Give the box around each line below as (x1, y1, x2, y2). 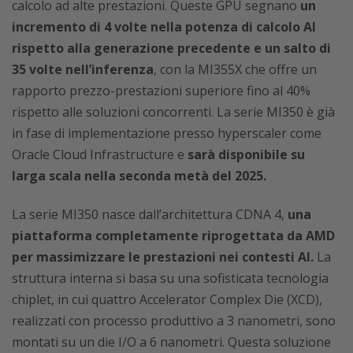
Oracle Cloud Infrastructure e (12, 145, 188, 163)
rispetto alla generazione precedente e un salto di (12, 39, 331, 57)
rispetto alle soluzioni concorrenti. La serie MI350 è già (12, 102, 335, 121)
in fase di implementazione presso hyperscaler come (12, 124, 321, 142)
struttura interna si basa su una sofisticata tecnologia (12, 269, 329, 287)
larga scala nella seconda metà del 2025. (12, 166, 266, 184)
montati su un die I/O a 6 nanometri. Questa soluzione (12, 333, 331, 351)
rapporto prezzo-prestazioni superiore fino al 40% (12, 81, 310, 99)
